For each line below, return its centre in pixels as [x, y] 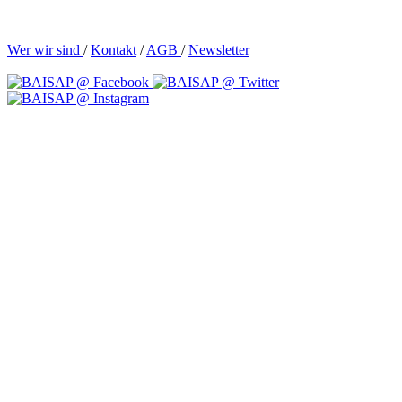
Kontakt [114, 49]
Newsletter [219, 49]
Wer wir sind [45, 49]
